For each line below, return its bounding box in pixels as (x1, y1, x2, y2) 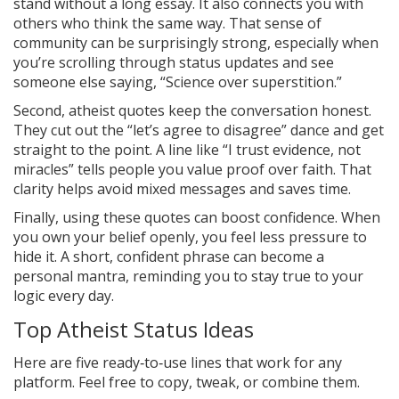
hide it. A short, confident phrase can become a (13, 246, 324, 266)
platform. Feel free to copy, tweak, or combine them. (13, 371, 360, 392)
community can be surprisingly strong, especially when (13, 32, 379, 53)
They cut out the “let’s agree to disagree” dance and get (13, 119, 384, 140)
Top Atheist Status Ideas (13, 313, 254, 344)
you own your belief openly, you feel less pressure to (13, 226, 367, 247)
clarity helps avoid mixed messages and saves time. (13, 178, 351, 199)
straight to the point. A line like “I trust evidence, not (13, 139, 361, 159)
